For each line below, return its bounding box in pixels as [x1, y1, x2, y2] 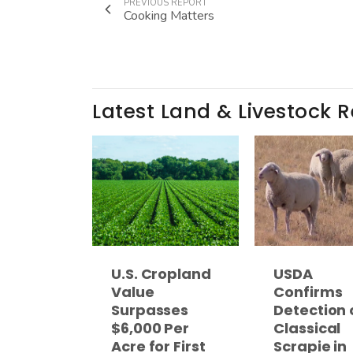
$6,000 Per [111, 318, 190, 338]
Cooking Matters [124, 7, 214, 25]
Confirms [273, 281, 343, 302]
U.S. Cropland [111, 263, 211, 284]
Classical [273, 318, 341, 338]
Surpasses [111, 299, 189, 320]
